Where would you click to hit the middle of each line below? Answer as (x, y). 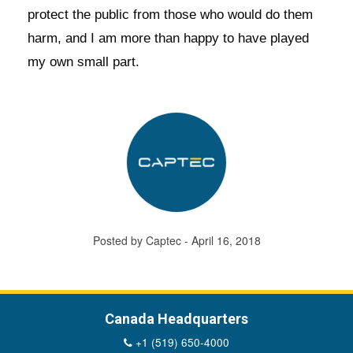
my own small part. (84, 62)
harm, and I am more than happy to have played (168, 38)
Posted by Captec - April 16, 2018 (176, 240)
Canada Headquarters (176, 319)
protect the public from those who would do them (170, 15)
